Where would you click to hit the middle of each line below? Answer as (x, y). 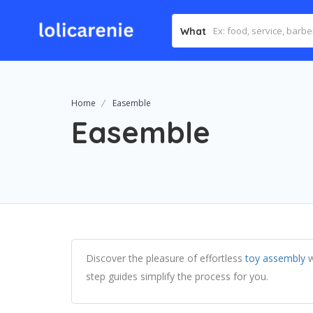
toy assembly (275, 259)
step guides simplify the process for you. (177, 277)
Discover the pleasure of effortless (166, 259)
